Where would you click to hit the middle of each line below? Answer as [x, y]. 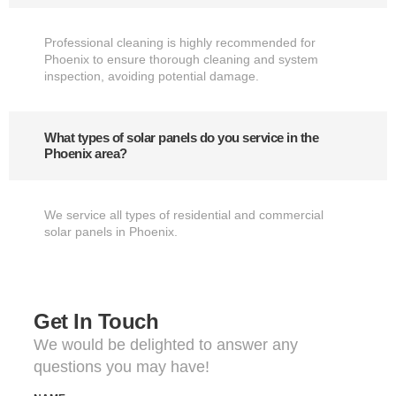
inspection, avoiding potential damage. [152, 76]
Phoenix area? [86, 153]
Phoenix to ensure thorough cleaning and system [181, 59]
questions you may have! [122, 366]
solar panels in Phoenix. [111, 231]
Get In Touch [96, 321]
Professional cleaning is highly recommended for [180, 42]
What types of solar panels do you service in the [181, 137]
